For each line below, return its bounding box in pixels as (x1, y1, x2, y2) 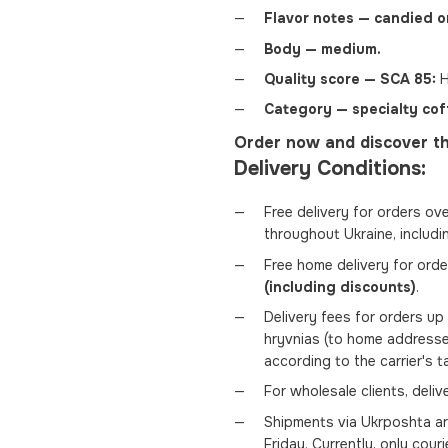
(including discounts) (264, 277, 416, 296)
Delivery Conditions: (234, 156, 426, 182)
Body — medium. (264, 39, 381, 58)
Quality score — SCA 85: (264, 69, 436, 88)
